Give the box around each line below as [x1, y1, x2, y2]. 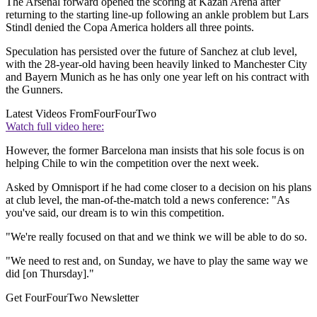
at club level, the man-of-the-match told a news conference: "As [6, 194, 289, 207]
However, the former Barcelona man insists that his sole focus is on [6, 144, 304, 157]
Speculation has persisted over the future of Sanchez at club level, [6, 45, 297, 58]
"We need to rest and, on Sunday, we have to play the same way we [6, 255, 308, 267]
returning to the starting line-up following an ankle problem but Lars [6, 8, 309, 21]
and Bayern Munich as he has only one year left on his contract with [6, 71, 309, 83]
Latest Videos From [6, 108, 93, 120]
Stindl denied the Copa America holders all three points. [6, 21, 254, 34]
